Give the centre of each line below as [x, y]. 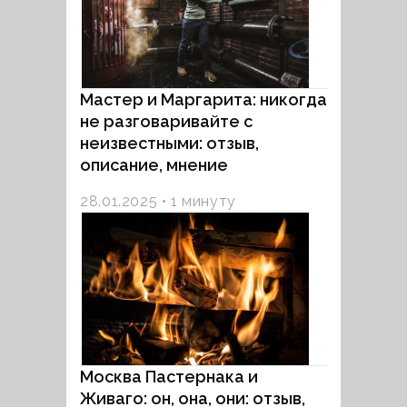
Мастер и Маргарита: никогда [203, 99]
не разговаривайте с [166, 121]
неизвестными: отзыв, [169, 143]
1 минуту [203, 201]
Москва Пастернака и [169, 377]
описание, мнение [154, 165]
